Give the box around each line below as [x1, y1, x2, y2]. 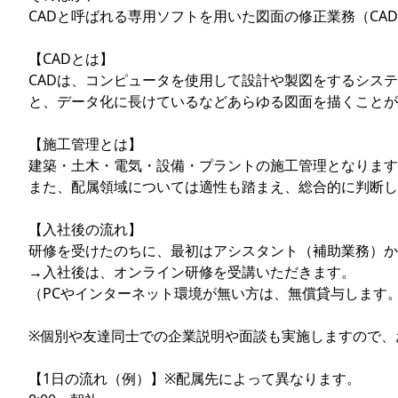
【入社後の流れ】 [28, 219, 142, 239]
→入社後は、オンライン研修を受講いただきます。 [28, 261, 355, 282]
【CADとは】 [28, 48, 114, 68]
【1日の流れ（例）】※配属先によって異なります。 [28, 368, 361, 388]
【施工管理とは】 [28, 133, 142, 154]
